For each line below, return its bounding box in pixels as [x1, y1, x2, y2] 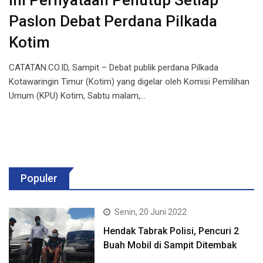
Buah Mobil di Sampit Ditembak [103, 240, 237, 251]
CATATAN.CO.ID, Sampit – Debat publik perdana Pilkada [9, 62, 218, 73]
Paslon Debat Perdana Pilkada [9, 12, 217, 31]
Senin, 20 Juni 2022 [114, 207, 187, 217]
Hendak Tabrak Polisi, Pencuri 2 [103, 225, 240, 237]
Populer [21, 172, 58, 185]
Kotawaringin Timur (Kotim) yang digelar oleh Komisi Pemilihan [9, 76, 249, 87]
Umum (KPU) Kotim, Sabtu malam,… [9, 90, 146, 102]
